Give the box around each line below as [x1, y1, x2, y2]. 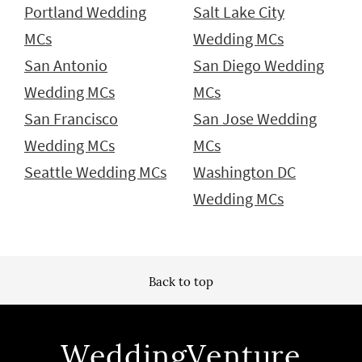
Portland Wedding [24, 2, 146, 23]
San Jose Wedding [193, 109, 317, 129]
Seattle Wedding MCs [24, 162, 166, 183]
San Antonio [24, 56, 107, 76]
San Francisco [24, 109, 118, 129]
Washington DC [193, 162, 296, 183]
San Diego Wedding [193, 56, 324, 76]
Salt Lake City [193, 2, 284, 23]
